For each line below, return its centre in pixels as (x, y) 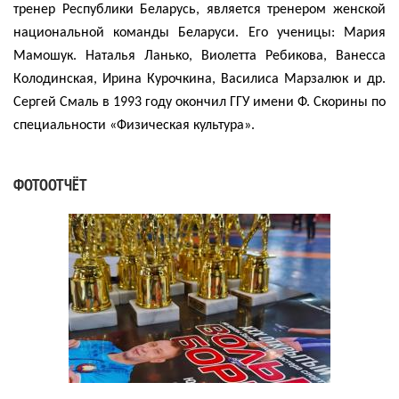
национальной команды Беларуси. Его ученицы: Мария (199, 33)
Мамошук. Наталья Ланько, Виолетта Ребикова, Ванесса (199, 56)
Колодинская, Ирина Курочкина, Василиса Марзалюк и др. (199, 79)
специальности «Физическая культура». (134, 125)
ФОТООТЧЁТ (50, 184)
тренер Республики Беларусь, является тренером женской (199, 9)
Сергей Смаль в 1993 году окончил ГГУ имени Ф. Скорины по (199, 102)
